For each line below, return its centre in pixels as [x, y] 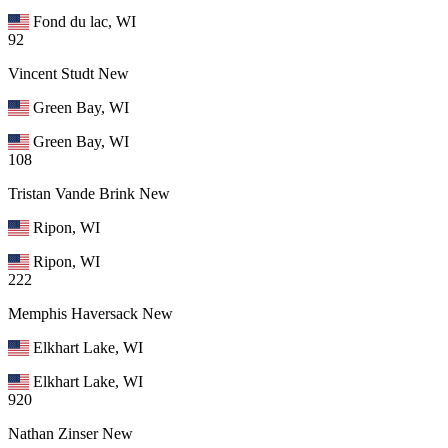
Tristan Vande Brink [71, 193]
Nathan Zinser [53, 433]
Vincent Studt [51, 73]
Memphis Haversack [73, 313]
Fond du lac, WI [85, 21]
